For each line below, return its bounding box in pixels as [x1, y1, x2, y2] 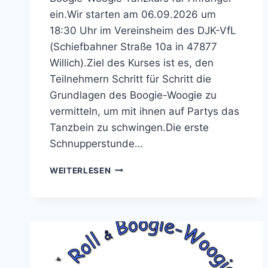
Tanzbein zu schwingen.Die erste [50, 121, 209, 133]
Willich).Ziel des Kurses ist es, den [50, 56, 214, 69]
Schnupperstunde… [50, 137, 143, 150]
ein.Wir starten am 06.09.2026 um [50, 8, 216, 20]
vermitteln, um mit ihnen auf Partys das [50, 105, 239, 117]
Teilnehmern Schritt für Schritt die [50, 72, 211, 85]
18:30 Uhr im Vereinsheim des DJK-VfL [50, 24, 236, 36]
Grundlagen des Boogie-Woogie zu [50, 89, 217, 101]
